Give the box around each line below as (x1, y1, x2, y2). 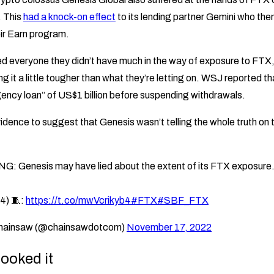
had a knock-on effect (23, 11, 116, 22)
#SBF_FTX (157, 194, 209, 206)
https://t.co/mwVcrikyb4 (26, 194, 131, 206)
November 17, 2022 (127, 221, 212, 232)
